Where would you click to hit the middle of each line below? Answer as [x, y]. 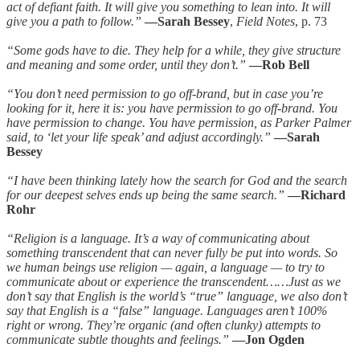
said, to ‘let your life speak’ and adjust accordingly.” [139, 137]
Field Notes [266, 21]
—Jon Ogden [268, 339]
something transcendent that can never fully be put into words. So [172, 252]
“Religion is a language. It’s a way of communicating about [158, 238]
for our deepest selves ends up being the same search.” [145, 194]
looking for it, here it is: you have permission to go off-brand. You [172, 108]
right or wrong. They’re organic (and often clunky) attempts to [164, 325]
